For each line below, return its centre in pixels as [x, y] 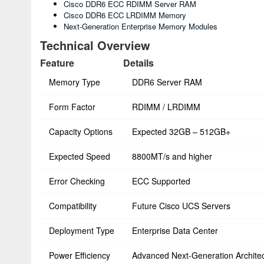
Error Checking [77, 181]
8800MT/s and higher [172, 156]
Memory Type [75, 82]
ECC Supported [161, 181]
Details [138, 63]
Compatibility [73, 206]
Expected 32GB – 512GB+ [181, 131]
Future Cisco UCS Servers [181, 206]
